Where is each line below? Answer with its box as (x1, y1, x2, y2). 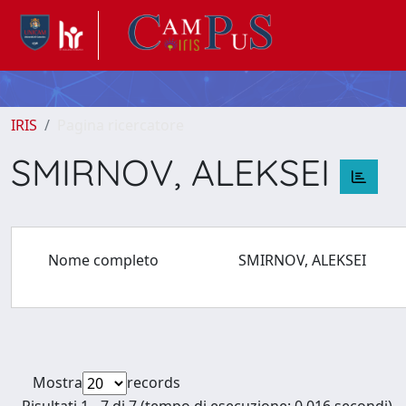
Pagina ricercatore (57, 115, 184, 135)
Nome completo (48, 250, 159, 270)
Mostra (33, 372, 82, 392)
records (127, 372, 180, 392)
